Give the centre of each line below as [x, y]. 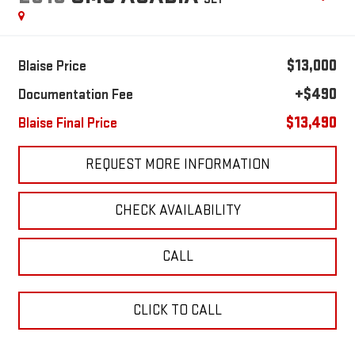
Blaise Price [52, 66]
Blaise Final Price [67, 123]
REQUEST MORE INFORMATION [177, 164]
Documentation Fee [75, 94]
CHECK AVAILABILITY [177, 210]
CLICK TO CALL [177, 310]
